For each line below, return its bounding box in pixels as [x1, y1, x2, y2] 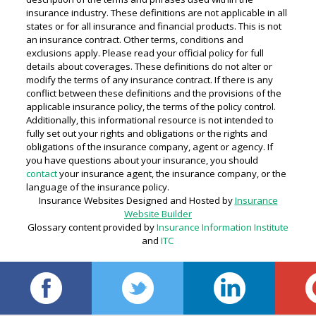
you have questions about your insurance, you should [25, 154, 258, 166]
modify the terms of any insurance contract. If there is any [25, 73, 273, 86]
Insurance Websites [38, 194, 124, 207]
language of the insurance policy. [25, 181, 169, 193]
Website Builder [124, 207, 192, 220]
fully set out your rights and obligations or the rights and [25, 127, 267, 140]
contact [25, 167, 57, 180]
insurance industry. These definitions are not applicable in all [25, 6, 287, 19]
